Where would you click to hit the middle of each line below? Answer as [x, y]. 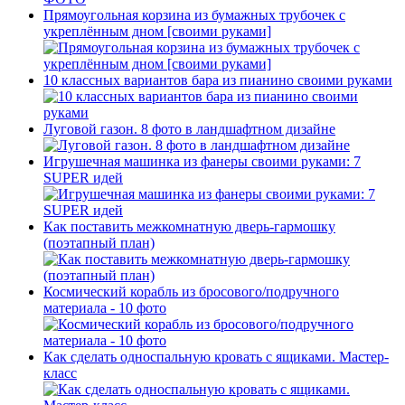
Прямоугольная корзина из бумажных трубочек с [194, 15]
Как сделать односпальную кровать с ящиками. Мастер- [216, 357]
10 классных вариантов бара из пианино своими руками [218, 80]
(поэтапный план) [99, 243]
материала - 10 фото [105, 308]
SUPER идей [83, 178]
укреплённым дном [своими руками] [157, 32]
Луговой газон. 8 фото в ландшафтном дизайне [189, 129]
